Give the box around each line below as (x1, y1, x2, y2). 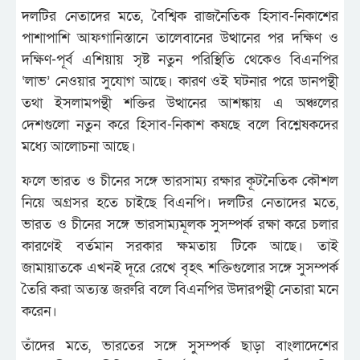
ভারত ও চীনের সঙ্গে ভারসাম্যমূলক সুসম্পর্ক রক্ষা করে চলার (22, 215, 338, 234)
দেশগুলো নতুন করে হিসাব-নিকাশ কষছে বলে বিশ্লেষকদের (22, 115, 338, 134)
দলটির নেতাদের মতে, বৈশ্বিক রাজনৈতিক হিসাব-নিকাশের (22, 6, 338, 26)
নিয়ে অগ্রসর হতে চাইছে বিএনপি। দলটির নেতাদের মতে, (22, 193, 338, 212)
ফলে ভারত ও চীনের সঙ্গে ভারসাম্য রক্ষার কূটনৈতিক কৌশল (22, 171, 338, 190)
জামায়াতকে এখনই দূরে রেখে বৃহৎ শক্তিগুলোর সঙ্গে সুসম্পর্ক (22, 258, 338, 277)
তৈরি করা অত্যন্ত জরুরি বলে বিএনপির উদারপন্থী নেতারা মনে (22, 280, 338, 299)
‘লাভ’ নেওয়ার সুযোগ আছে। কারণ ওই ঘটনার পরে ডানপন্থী (22, 72, 338, 91)
